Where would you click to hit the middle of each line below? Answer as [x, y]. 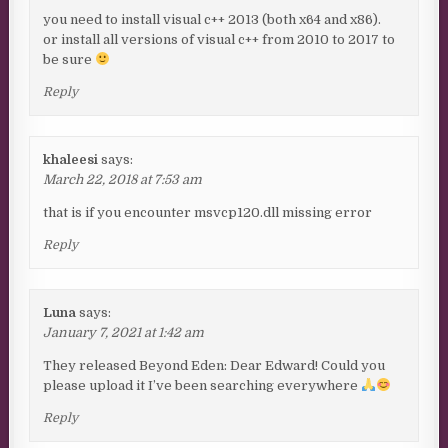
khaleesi [71, 160]
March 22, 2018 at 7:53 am [123, 180]
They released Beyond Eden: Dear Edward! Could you [214, 366]
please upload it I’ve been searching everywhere [202, 386]
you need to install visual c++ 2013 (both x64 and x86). [212, 20]
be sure [69, 60]
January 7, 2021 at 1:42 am [124, 333]
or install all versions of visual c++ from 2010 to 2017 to [219, 40]
